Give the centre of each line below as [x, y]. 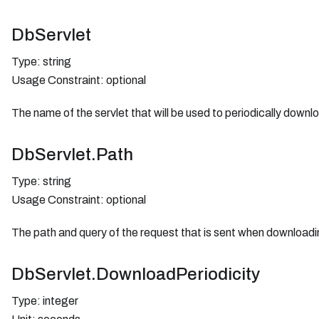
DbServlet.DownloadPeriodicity [136, 274]
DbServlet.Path [72, 154]
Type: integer [45, 300]
